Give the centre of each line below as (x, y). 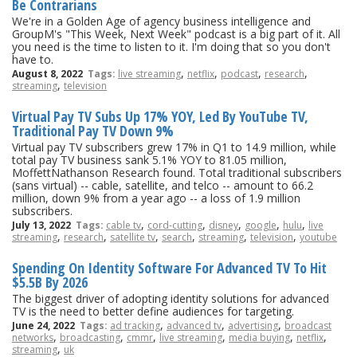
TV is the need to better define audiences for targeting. (153, 311)
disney (224, 225)
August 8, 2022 (50, 73)
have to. (33, 59)
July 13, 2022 (44, 225)
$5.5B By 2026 (50, 282)
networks (33, 337)
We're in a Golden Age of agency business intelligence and (161, 21)
